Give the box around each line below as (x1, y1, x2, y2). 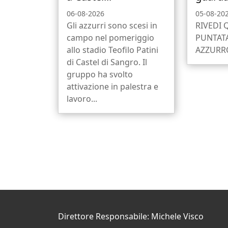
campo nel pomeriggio (67, 32, 154, 43)
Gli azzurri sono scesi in (67, 19, 157, 31)
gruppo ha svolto (67, 68, 133, 80)
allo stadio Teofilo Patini (67, 44, 158, 55)
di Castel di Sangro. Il (67, 56, 147, 68)
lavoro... (67, 93, 97, 104)
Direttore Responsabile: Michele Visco (58, 210, 204, 222)
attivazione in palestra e (67, 80, 158, 92)
